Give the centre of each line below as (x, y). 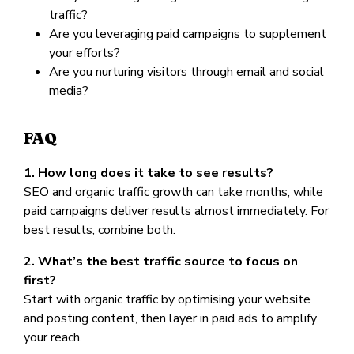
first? (40, 280)
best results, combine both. (100, 230)
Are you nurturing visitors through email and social (186, 72)
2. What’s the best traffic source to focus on (161, 261)
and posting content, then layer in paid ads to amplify (170, 318)
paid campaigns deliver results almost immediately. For (176, 211)
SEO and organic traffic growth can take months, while (173, 192)
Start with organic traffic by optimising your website (167, 299)
